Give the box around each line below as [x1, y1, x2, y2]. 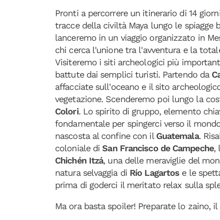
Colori [55, 106, 79, 116]
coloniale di [55, 143, 103, 153]
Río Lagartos [130, 167, 180, 178]
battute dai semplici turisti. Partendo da [55, 69, 212, 80]
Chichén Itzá [55, 155, 104, 165]
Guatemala [156, 131, 199, 141]
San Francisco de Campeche [102, 143, 214, 153]
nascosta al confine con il [55, 131, 156, 141]
